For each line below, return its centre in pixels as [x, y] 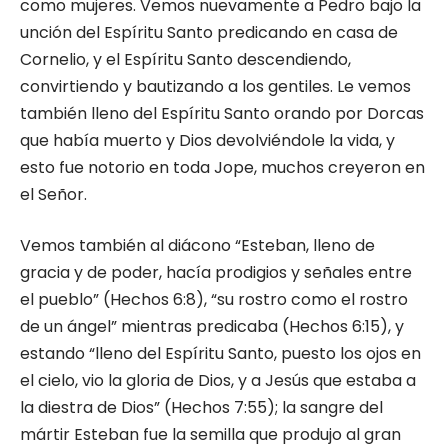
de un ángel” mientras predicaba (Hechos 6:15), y [212, 326]
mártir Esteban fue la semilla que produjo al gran [210, 434]
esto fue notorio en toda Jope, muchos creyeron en [222, 167]
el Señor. [53, 194]
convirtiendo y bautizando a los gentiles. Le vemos [215, 86]
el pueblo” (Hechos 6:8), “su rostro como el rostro [214, 299]
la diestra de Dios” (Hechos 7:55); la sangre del [201, 407]
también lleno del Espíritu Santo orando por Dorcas [222, 113]
